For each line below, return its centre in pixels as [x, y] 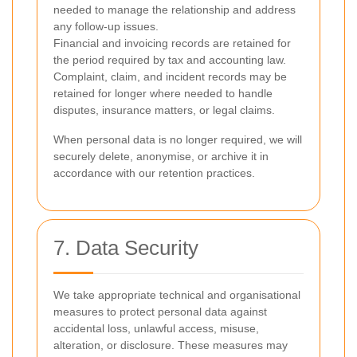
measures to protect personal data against [160, 312]
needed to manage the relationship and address [175, 10]
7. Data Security [126, 248]
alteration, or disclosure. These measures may [171, 345]
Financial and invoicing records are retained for [172, 43]
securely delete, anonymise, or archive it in [161, 156]
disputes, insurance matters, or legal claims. [164, 110]
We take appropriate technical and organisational [177, 295]
